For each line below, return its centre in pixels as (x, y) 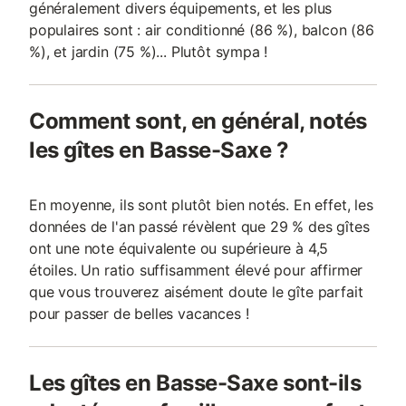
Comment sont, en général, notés (198, 121)
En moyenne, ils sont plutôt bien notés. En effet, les (201, 205)
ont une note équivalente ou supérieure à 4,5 (179, 248)
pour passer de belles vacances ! (139, 314)
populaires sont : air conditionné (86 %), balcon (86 (202, 30)
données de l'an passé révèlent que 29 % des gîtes (199, 227)
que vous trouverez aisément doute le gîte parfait (196, 292)
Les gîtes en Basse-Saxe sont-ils (195, 383)
